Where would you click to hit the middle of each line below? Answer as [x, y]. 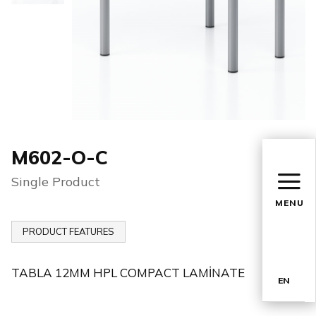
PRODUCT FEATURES [68, 232]
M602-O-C [60, 158]
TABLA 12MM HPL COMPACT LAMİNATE [128, 273]
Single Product [56, 182]
